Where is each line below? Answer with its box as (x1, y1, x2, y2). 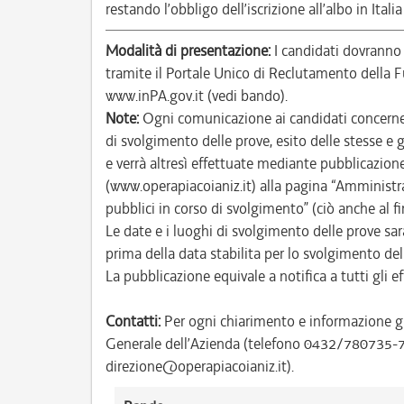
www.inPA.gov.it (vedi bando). (106, 86, 288, 106)
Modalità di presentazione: (106, 41, 271, 60)
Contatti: (106, 311, 161, 331)
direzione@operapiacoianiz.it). (106, 356, 294, 376)
